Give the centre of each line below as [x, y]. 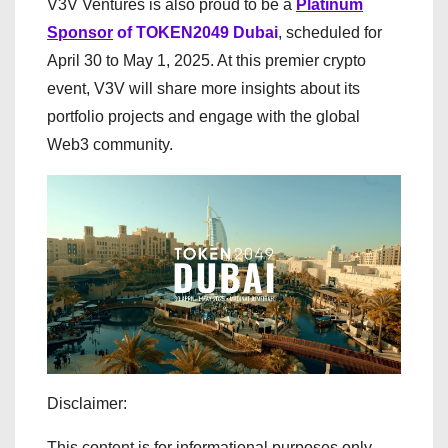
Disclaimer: [87, 404]
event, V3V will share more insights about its [203, 88]
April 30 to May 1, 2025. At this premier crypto [206, 60]
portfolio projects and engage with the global [203, 116]
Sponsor [80, 32]
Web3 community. [110, 144]
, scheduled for [330, 32]
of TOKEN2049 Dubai [195, 32]
